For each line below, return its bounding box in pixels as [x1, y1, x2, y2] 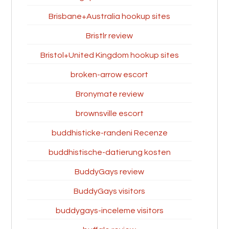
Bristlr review [86, 32, 133, 40]
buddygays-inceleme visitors [55, 207, 164, 215]
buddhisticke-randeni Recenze [51, 129, 168, 137]
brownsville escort [75, 109, 144, 118]
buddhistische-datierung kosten [48, 148, 171, 156]
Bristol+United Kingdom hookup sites [40, 51, 179, 59]
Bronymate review [75, 90, 144, 98]
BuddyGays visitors [74, 187, 145, 195]
